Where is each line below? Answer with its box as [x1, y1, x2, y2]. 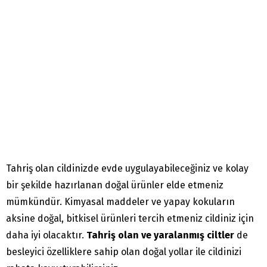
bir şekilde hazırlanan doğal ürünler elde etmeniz [6, 179, 223, 191]
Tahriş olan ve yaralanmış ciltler [86, 229, 234, 241]
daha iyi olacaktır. [6, 229, 86, 241]
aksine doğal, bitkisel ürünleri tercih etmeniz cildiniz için [6, 213, 254, 225]
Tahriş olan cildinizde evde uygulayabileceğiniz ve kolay [6, 163, 249, 175]
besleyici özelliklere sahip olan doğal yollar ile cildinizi [6, 246, 241, 258]
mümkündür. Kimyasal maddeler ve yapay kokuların [6, 196, 235, 208]
